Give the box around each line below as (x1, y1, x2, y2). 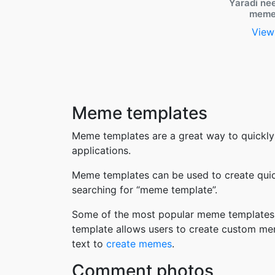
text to (72, 238, 106, 250)
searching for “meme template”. (72, 184, 217, 196)
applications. (72, 144, 131, 157)
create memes (106, 238, 172, 250)
